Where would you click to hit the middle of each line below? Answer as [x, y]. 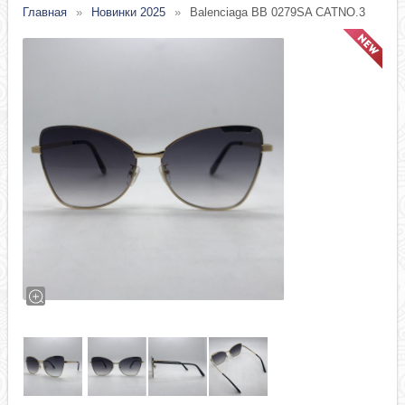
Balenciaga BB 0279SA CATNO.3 [278, 13]
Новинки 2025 [129, 13]
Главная [45, 13]
